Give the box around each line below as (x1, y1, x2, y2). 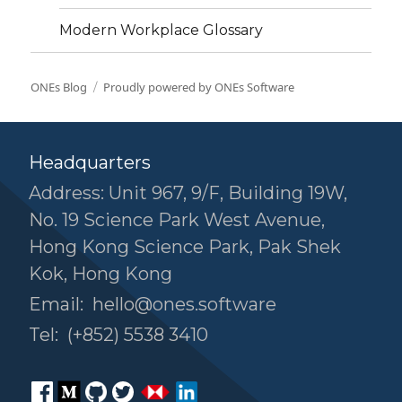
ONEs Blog (31, 78, 88, 95)
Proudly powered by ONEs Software (103, 78, 295, 95)
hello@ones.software (92, 293, 276, 315)
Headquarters (29, 151, 151, 173)
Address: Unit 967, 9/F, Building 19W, (29, 181, 347, 204)
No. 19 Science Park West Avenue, (29, 208, 325, 231)
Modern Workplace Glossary (59, 22, 264, 39)
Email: (29, 293, 88, 315)
